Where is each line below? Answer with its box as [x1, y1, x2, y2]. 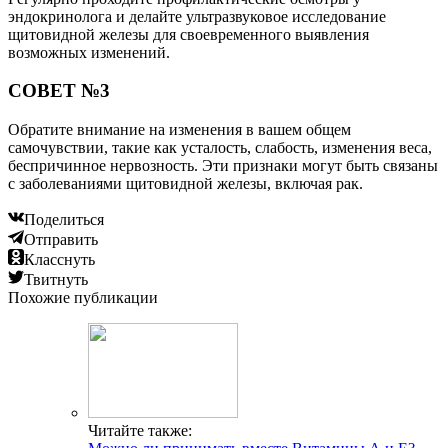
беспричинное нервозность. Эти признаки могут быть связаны [8, 157, 438, 175]
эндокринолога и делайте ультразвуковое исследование [8, 7, 386, 25]
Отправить [24, 231, 98, 249]
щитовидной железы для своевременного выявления [8, 25, 369, 43]
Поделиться [24, 211, 104, 229]
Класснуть [24, 251, 95, 269]
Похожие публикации [8, 289, 158, 307]
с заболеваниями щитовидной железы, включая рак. [8, 175, 363, 193]
